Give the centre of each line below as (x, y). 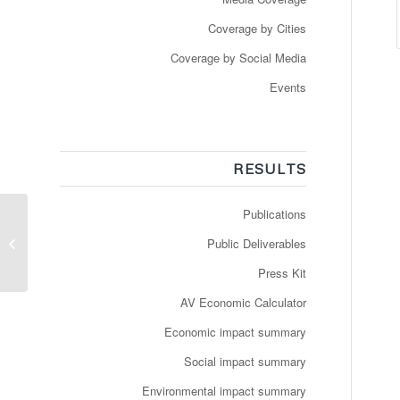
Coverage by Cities (257, 28)
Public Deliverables (256, 243)
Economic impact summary (235, 332)
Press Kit (282, 273)
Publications (274, 214)
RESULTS (269, 168)
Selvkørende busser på (91, 242)
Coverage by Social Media (238, 58)
